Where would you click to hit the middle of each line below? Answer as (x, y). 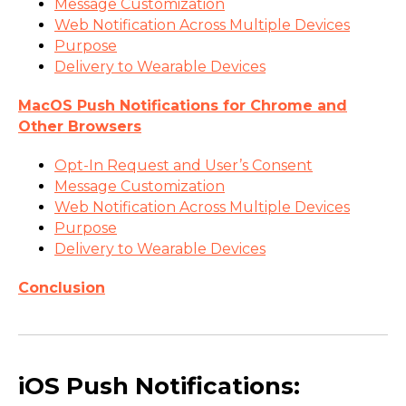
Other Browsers (80, 126)
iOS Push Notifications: (159, 386)
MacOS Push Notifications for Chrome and (183, 105)
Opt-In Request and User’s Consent (184, 165)
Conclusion (62, 287)
